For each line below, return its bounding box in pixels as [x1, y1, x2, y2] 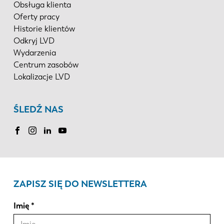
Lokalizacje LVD [13, 71, 70, 81]
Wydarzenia [13, 47, 56, 57]
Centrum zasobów [13, 59, 78, 69]
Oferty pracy [13, 11, 59, 21]
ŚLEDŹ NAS [13, 103, 63, 115]
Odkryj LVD [13, 35, 54, 45]
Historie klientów [13, 23, 75, 33]
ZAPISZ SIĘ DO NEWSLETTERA [13, 178, 147, 189]
